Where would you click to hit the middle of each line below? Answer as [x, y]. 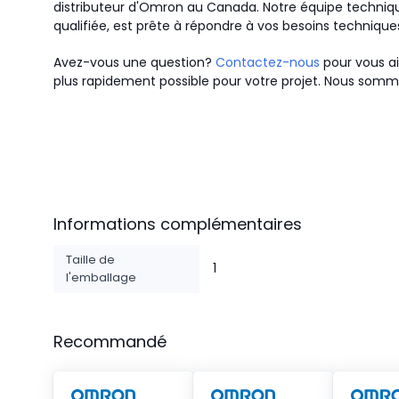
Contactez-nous [268, 62]
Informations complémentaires [178, 224]
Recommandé [110, 342]
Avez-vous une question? [134, 62]
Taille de [90, 260]
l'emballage [101, 277]
